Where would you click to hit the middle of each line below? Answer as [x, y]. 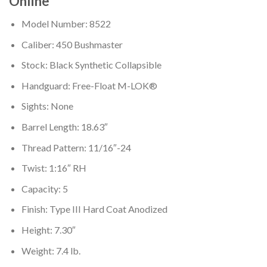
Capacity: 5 [44, 188]
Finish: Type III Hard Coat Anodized [94, 209]
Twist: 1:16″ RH [54, 168]
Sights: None [47, 106]
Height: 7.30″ [48, 230]
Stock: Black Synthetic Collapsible [91, 65]
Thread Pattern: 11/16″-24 [76, 147]
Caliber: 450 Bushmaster [72, 44]
